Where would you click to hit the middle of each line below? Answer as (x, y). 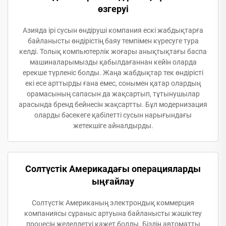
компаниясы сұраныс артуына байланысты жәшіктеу (113, 213)
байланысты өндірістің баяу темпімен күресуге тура (113, 41)
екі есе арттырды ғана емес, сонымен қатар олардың (113, 83)
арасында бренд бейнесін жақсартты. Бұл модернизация (113, 104)
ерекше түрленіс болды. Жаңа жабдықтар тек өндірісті (113, 72)
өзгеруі (113, 9)
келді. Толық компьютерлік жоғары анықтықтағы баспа (113, 51)
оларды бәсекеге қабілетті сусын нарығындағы (113, 115)
